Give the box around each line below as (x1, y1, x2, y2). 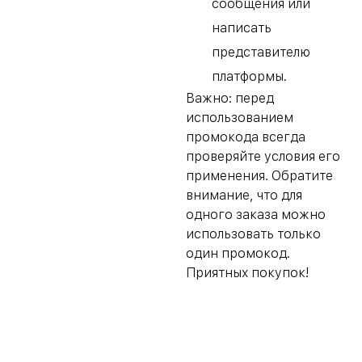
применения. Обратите (186, 168, 333, 184)
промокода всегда (186, 129, 305, 145)
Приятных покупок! (186, 265, 309, 281)
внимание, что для (186, 187, 302, 204)
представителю (212, 44, 310, 61)
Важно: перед (186, 90, 274, 107)
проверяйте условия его (186, 149, 340, 165)
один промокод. (186, 246, 290, 262)
